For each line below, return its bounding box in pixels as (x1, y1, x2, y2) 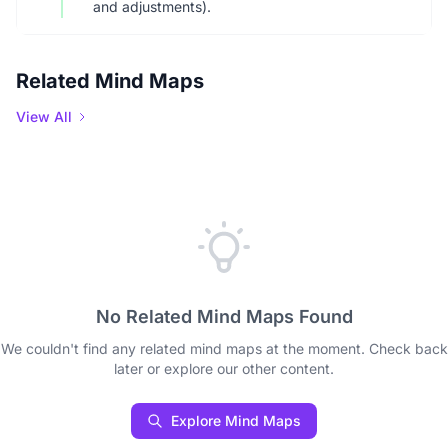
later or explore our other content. (114, 360, 334, 377)
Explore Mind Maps (171, 412, 301, 429)
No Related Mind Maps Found (95, 306, 353, 327)
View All (16, 108, 72, 125)
